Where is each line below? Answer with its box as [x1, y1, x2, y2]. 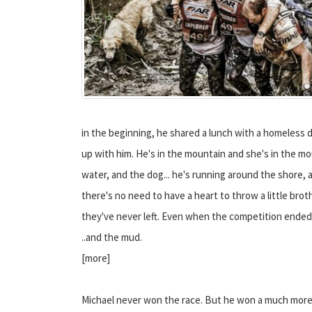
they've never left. [81, 209, 159, 223]
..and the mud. [81, 230, 142, 244]
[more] [81, 251, 110, 265]
